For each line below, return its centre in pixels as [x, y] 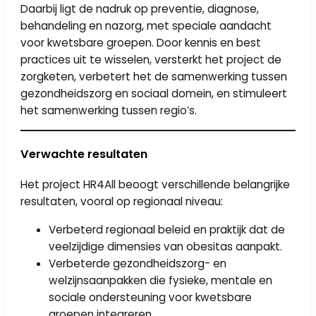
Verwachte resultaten [84, 154]
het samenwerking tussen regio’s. [109, 110]
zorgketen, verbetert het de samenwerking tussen [154, 76]
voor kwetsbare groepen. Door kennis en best [141, 42]
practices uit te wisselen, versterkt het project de [151, 59]
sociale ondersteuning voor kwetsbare [151, 297]
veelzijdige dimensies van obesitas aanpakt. [166, 246]
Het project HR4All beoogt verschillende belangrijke [156, 185]
